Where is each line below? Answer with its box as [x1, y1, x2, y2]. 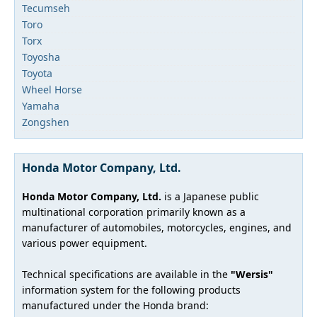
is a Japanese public [161, 190, 259, 203]
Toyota [22, 67, 52, 80]
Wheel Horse [22, 83, 82, 96]
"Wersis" [231, 267, 273, 281]
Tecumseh [22, 1, 70, 15]
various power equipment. [22, 236, 147, 250]
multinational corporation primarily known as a [22, 205, 246, 219]
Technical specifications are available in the [22, 267, 231, 281]
